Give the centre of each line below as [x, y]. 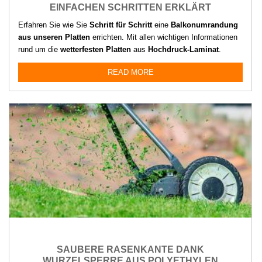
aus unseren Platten [54, 37]
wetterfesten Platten [96, 50]
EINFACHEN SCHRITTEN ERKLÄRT [130, 8]
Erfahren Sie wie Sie [54, 25]
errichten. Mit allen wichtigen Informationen [164, 37]
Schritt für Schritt [121, 25]
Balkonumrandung [204, 25]
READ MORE [130, 73]
